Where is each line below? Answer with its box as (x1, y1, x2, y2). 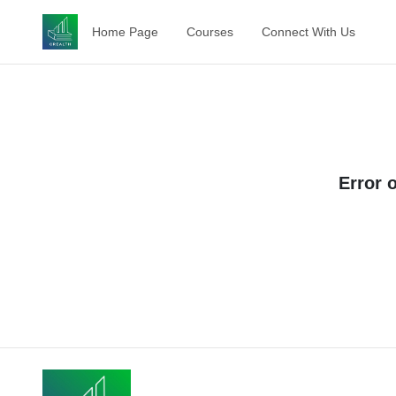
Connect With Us (262, 25, 355, 39)
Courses (187, 25, 233, 39)
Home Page (92, 25, 158, 39)
